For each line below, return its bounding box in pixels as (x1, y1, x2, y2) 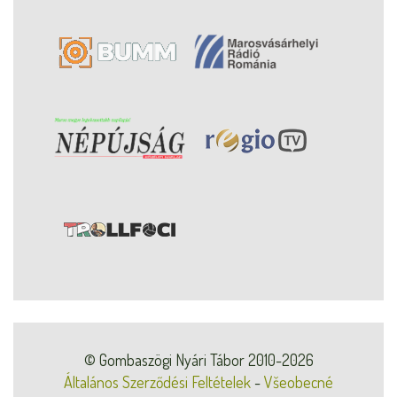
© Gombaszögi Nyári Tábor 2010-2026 (83, 349, 314, 370)
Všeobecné (264, 371, 333, 392)
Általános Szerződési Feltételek (64, 371, 251, 392)
